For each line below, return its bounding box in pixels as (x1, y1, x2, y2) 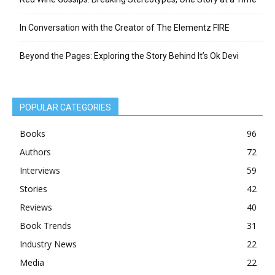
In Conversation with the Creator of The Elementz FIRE (20, 23, 230, 33)
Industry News (20, 238, 77, 250)
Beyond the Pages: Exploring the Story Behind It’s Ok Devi (20, 51, 239, 61)
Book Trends (20, 220, 71, 232)
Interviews (20, 165, 60, 177)
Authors (20, 146, 51, 158)
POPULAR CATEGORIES (20, 103, 111, 113)
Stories (20, 183, 47, 195)
